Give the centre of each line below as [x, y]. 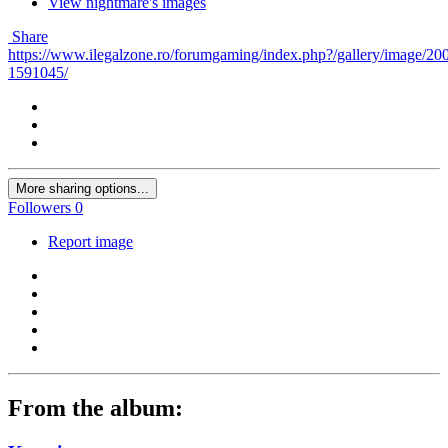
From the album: [95, 408]
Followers [39, 208]
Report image [90, 242]
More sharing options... [82, 189]
